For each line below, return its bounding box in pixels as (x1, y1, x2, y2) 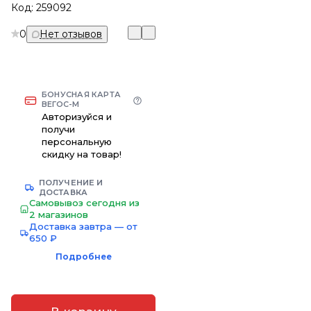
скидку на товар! (42, 148, 121, 160)
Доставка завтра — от (29, 220, 137, 232)
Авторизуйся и (42, 110, 112, 122)
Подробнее (55, 251, 112, 262)
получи (42, 123, 75, 135)
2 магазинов (29, 208, 88, 220)
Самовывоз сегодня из (29, 196, 140, 208)
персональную (42, 135, 112, 147)
